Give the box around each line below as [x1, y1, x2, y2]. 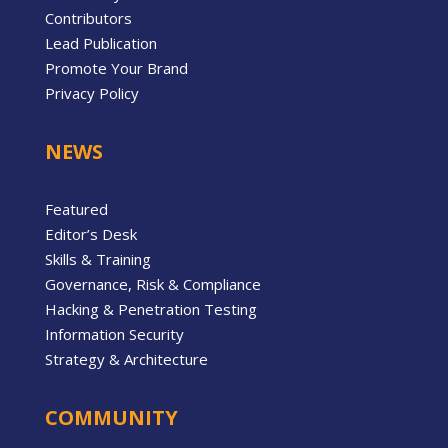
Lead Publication [45, 33, 157, 54]
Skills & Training [45, 249, 151, 270]
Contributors [45, 8, 132, 29]
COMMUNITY [45, 404, 178, 432]
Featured [45, 199, 108, 220]
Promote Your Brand [45, 58, 188, 79]
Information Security [45, 324, 184, 345]
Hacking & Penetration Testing [45, 299, 257, 320]
